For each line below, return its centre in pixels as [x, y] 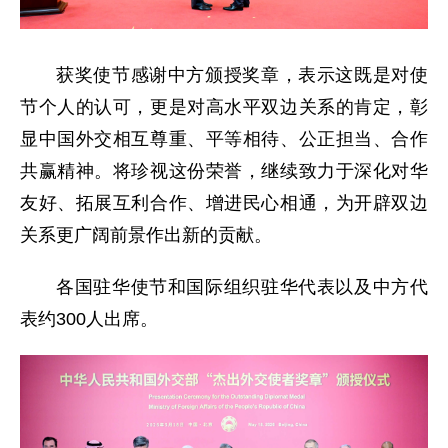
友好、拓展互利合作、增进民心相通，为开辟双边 [224, 203]
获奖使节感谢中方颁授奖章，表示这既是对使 [242, 75]
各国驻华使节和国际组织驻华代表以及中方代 [242, 287]
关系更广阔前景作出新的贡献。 [146, 235]
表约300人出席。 [89, 319]
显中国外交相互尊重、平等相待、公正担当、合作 [224, 139]
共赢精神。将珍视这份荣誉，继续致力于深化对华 [224, 171]
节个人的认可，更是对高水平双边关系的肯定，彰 [224, 107]
